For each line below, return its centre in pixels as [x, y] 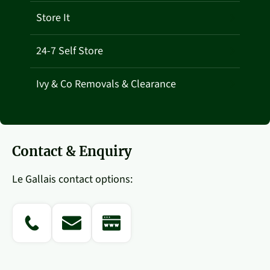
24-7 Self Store [70, 51]
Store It [53, 17]
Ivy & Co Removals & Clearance [106, 84]
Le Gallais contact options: [72, 179]
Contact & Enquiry [72, 151]
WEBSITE [111, 250]
